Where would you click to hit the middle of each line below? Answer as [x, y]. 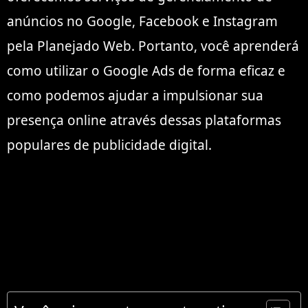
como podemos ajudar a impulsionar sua [135, 96]
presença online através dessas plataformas [144, 121]
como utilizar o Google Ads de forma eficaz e [146, 71]
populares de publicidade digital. [109, 145]
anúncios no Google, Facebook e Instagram [142, 22]
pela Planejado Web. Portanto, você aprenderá [153, 46]
